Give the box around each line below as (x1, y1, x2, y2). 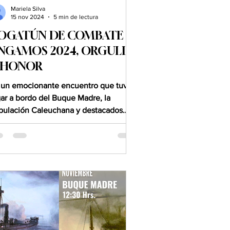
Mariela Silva (11, 5, 45, 12)
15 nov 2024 (11, 13, 44, 21)
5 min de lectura (53, 13, 98, 21)
